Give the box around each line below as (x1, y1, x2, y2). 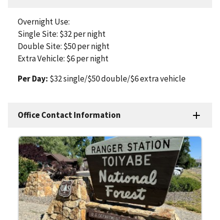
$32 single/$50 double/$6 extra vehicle (48, 73, 186, 84)
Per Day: (18, 73, 48, 84)
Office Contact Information (18, 110, 121, 121)
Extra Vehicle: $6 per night (18, 53, 109, 64)
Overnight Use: (18, 16, 70, 27)
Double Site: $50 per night (18, 41, 110, 52)
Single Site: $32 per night (18, 28, 106, 40)
